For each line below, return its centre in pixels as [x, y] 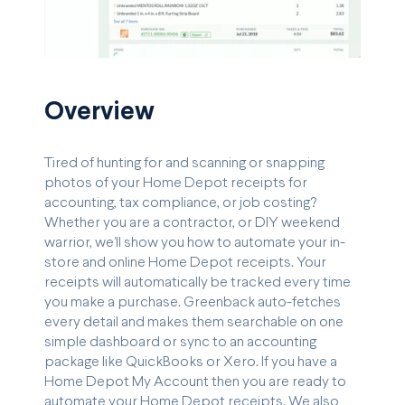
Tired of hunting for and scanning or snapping [184, 163]
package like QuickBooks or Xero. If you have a [191, 362]
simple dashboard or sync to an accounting [180, 342]
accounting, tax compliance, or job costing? [180, 202]
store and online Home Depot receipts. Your [185, 262]
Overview [99, 113]
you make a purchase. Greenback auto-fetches [193, 302]
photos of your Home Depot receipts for [176, 183]
